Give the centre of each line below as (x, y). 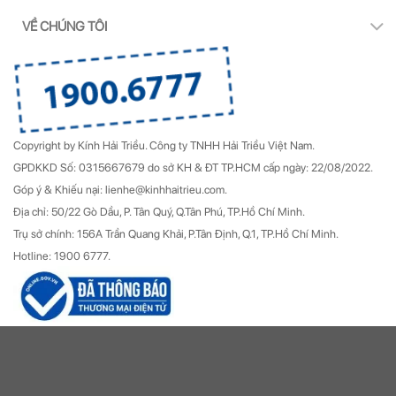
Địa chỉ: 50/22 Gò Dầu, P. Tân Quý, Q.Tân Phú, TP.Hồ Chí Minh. (159, 211)
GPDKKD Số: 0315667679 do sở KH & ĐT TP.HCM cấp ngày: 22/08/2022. (193, 167)
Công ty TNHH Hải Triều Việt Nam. (232, 145)
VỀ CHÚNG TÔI (65, 26)
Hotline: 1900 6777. (62, 255)
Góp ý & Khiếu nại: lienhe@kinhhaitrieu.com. (120, 189)
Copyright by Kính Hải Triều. (81, 145)
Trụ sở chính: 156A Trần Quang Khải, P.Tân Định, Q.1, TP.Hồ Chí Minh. (176, 233)
